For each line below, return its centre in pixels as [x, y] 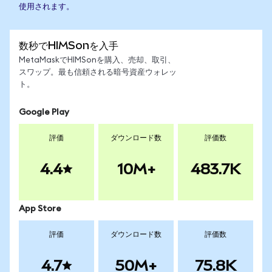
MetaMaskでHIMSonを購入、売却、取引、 [97, 60]
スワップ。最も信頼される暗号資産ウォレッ [98, 73]
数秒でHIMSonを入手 [69, 45]
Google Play [44, 112]
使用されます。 [46, 7]
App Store [40, 209]
